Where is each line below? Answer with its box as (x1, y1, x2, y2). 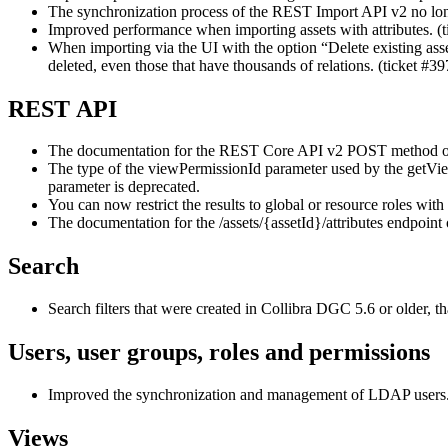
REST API (8, 95, 117, 122)
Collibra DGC (261, 300, 351, 318)
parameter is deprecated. (48, 178, 200, 196)
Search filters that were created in (48, 300, 261, 318)
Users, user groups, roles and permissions (8, 339, 430, 366)
